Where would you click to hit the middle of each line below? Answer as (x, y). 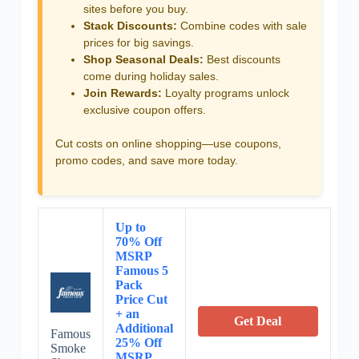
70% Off (138, 241)
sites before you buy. (135, 8)
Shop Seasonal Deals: (143, 59)
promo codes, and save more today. (146, 160)
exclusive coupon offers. (144, 109)
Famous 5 (141, 270)
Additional (144, 328)
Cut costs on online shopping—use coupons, (168, 143)
